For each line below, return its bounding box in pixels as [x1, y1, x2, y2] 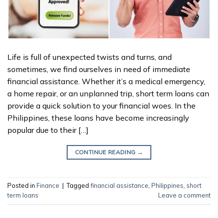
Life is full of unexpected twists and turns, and [7, 52, 172, 62]
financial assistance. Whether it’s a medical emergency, [7, 76, 205, 86]
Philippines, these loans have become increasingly [7, 112, 189, 123]
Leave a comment [158, 191, 211, 200]
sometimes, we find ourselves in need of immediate [7, 64, 190, 74]
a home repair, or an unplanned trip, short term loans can [7, 88, 209, 98]
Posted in [7, 182, 36, 190]
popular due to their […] [7, 125, 89, 135]
